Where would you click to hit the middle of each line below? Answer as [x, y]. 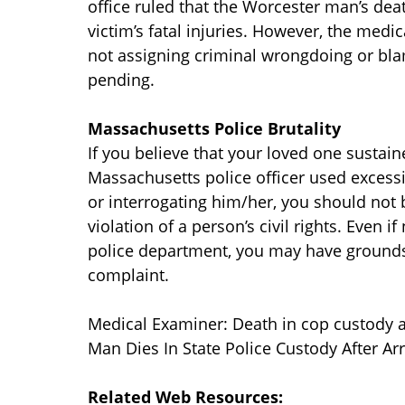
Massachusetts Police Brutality [214, 129]
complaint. [128, 275]
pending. [121, 80]
